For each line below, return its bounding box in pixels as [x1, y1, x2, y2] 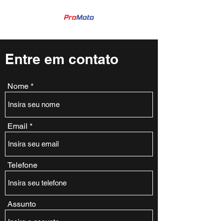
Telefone [7, 160, 37, 170]
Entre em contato [5, 51, 118, 67]
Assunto [7, 199, 36, 209]
